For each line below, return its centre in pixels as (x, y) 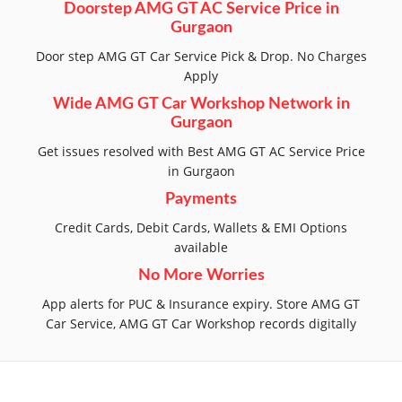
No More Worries (201, 275)
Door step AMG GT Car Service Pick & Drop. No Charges (201, 56)
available (201, 247)
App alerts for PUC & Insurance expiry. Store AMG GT (201, 303)
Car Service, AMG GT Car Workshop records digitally (201, 323)
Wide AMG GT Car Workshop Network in (201, 104)
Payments (201, 199)
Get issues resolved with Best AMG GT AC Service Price (201, 151)
